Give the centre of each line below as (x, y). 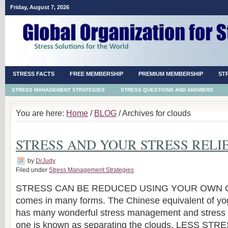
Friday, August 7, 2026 (40, 7)
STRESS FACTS (34, 74)
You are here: (41, 113)
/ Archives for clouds (154, 113)
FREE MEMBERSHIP (96, 74)
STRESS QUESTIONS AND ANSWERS (167, 90)
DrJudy (46, 161)
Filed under (32, 170)
